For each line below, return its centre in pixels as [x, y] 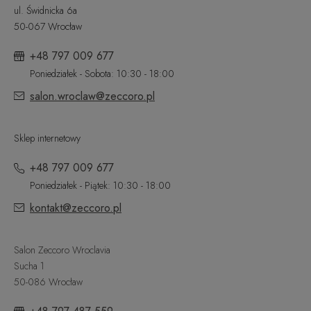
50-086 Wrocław [48, 282]
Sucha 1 [29, 266]
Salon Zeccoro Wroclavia [62, 250]
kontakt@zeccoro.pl [76, 208]
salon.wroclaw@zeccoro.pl [92, 96]
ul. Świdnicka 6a [45, 11]
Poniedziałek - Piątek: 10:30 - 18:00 [100, 186]
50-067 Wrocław [48, 27]
